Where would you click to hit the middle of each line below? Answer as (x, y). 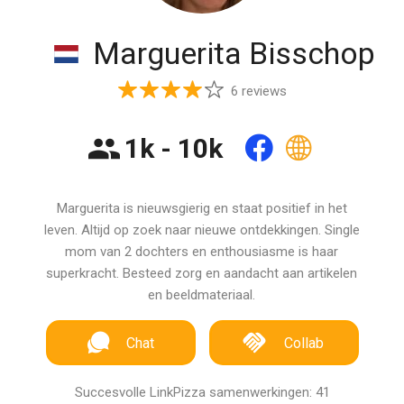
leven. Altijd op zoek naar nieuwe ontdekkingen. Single (202, 230)
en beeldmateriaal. (202, 295)
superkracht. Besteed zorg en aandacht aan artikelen (202, 273)
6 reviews (258, 91)
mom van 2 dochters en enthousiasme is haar (202, 252)
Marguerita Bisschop (231, 53)
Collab (304, 343)
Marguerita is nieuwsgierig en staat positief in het (202, 208)
